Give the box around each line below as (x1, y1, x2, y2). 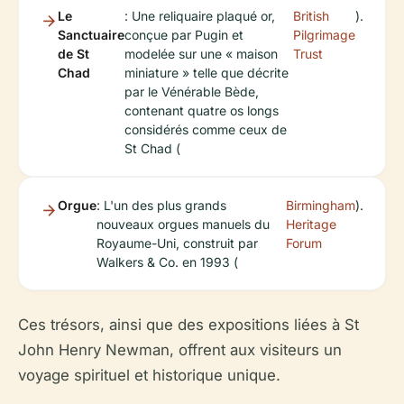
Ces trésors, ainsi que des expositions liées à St (18, 315, 359, 334)
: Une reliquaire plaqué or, (124, 7, 275, 23)
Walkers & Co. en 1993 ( (96, 253, 238, 270)
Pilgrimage (293, 26, 355, 42)
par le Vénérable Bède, (124, 83, 259, 99)
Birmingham (286, 197, 355, 213)
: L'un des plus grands (96, 197, 226, 213)
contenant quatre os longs (124, 102, 279, 118)
